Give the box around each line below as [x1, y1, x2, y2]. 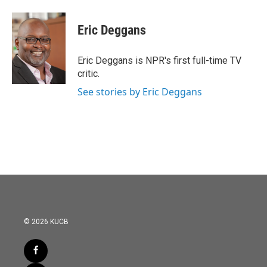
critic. [77, 68, 100, 79]
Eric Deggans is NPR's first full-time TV [77, 55, 241, 66]
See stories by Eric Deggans [77, 85, 202, 98]
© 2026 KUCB [24, 218, 69, 226]
